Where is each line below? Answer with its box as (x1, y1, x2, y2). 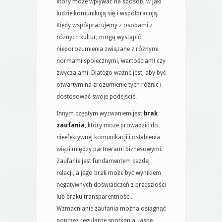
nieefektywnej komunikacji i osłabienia (56, 133, 160, 141)
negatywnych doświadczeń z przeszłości (56, 181, 166, 188)
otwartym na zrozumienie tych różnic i (56, 81, 162, 88)
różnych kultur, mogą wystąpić (56, 33, 141, 41)
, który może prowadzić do (85, 121, 158, 129)
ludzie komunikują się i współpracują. (56, 9, 159, 17)
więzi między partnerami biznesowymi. (56, 145, 163, 153)
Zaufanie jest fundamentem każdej (56, 157, 150, 165)
